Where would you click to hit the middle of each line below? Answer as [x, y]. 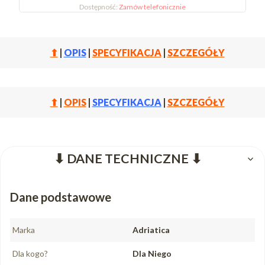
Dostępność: [99, 7]
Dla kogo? [30, 254]
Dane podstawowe [61, 197]
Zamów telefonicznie [152, 7]
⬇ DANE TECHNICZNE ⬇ [128, 159]
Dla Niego [152, 254]
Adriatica [151, 230]
